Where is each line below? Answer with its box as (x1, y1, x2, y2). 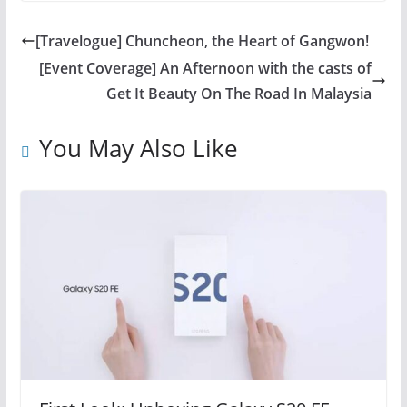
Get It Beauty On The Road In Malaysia (106, 84, 372, 104)
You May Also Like (38, 132, 238, 165)
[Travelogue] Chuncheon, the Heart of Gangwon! (35, 31, 369, 52)
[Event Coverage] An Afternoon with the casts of (39, 58, 372, 79)
